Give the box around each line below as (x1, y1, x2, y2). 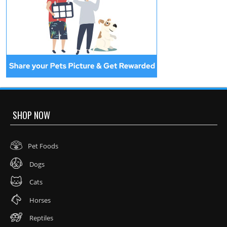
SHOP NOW (13, 108, 50, 122)
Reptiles (28, 213, 53, 223)
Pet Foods (28, 141, 58, 151)
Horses (28, 195, 51, 205)
